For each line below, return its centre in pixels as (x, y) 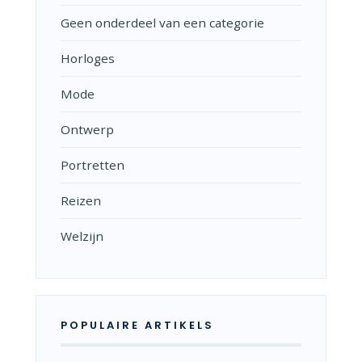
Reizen (81, 201)
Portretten (93, 165)
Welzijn (82, 236)
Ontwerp (87, 130)
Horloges (88, 59)
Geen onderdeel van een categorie (162, 23)
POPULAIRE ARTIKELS (137, 326)
